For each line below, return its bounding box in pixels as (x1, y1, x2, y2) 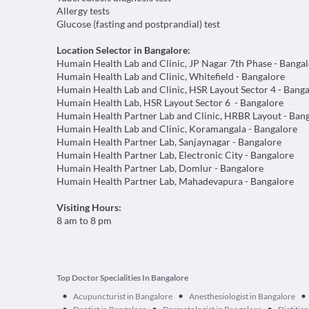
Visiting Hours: (57, 201, 121, 213)
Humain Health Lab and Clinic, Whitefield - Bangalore (57, 70, 285, 82)
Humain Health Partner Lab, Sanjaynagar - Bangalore (57, 136, 281, 148)
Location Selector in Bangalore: (57, 44, 190, 56)
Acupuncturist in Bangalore (73, 291, 172, 301)
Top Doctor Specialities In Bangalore (57, 272, 188, 283)
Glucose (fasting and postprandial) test (57, 18, 220, 30)
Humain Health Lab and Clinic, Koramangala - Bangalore (57, 123, 297, 134)
